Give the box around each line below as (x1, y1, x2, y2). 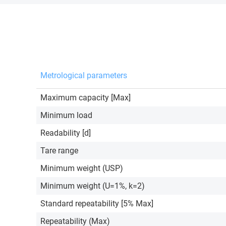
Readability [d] (40, 128, 91, 138)
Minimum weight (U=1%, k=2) (40, 181, 145, 191)
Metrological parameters (40, 71, 127, 81)
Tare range (40, 146, 78, 156)
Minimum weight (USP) (40, 163, 123, 174)
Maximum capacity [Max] (40, 93, 131, 103)
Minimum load (40, 110, 92, 121)
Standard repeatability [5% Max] (40, 199, 153, 209)
